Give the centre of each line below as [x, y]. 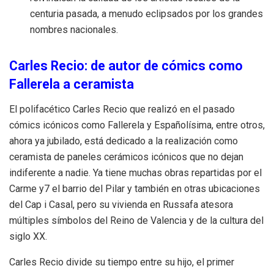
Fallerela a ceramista [72, 84]
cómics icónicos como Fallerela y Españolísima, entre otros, [137, 125]
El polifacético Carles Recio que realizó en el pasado [122, 109]
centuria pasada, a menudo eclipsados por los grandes [147, 14]
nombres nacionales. [74, 30]
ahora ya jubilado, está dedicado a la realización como [124, 141]
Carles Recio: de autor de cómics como [126, 65]
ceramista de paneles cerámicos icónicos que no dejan [126, 157]
